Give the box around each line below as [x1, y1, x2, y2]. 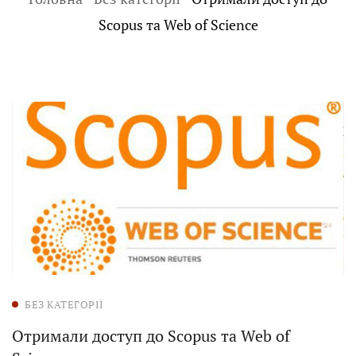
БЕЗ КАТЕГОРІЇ [25, 296, 104, 311]
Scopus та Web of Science [98, 15, 258, 35]
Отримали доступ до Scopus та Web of [12, 324, 290, 346]
